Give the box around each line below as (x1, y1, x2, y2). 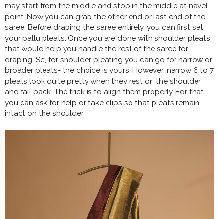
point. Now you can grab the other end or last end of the (5, 12, 205, 21)
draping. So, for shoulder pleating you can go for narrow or (5, 55, 212, 64)
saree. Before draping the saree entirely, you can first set (5, 22, 203, 32)
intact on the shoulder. (5, 109, 87, 118)
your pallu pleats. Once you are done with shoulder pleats (5, 33, 210, 43)
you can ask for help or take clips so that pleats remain (5, 98, 199, 107)
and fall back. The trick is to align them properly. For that (5, 87, 204, 96)
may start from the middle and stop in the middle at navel (5, 1, 208, 10)
